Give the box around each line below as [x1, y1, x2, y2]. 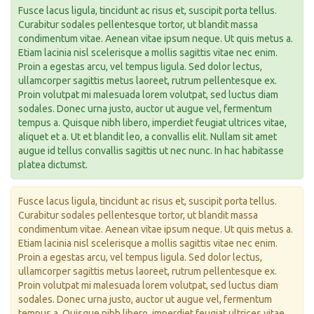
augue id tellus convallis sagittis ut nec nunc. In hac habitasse [18, 145, 284, 156]
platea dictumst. [18, 159, 88, 170]
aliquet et [18, 131, 62, 142]
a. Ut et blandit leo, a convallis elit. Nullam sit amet [62, 131, 277, 142]
